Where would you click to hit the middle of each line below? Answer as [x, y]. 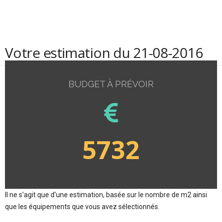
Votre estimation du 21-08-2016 [104, 53]
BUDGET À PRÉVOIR [111, 84]
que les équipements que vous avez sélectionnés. [82, 206]
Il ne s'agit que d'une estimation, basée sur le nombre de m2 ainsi [106, 194]
